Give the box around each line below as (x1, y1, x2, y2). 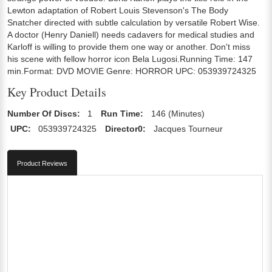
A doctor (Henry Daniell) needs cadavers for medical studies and (7, 29, 254, 39)
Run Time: (101, 108, 144, 118)
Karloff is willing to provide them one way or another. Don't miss (7, 41, 250, 52)
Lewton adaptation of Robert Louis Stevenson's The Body (7, 5, 228, 15)
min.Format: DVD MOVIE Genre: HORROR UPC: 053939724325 (7, 66, 256, 76)
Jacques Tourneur (153, 123, 223, 134)
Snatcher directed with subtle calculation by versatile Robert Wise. (7, 17, 260, 27)
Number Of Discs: (7, 108, 80, 118)
